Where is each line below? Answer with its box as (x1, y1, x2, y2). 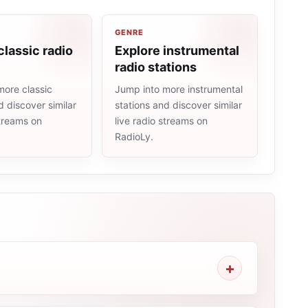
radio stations (115, 60, 197, 74)
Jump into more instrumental (115, 83, 243, 95)
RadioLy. (115, 131, 153, 142)
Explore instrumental (115, 43, 239, 58)
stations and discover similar (115, 99, 242, 111)
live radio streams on (115, 115, 208, 126)
